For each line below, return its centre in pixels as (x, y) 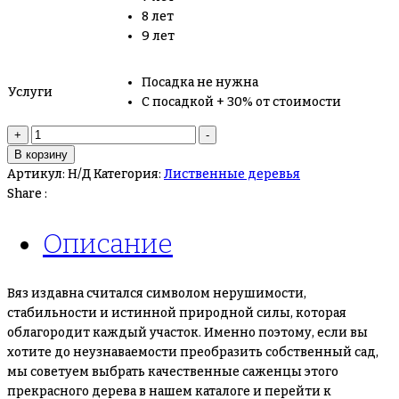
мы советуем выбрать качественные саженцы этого (173, 372)
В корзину (41, 155)
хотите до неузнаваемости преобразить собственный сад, (193, 352)
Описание (108, 244)
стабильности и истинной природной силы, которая (177, 313)
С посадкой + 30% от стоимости (241, 102)
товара (51, 154)
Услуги (30, 93)
